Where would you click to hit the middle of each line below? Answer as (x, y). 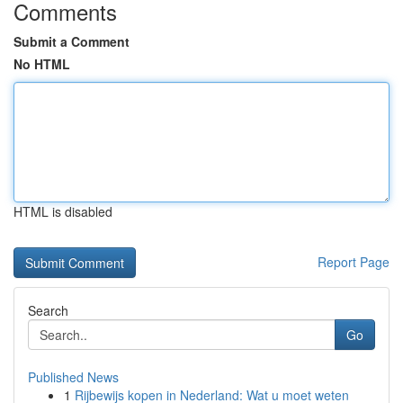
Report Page (354, 262)
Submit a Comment (72, 41)
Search (48, 310)
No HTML (42, 64)
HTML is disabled (63, 211)
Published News (73, 377)
